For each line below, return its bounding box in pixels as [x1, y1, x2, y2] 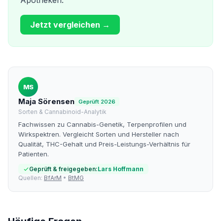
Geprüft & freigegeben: [29, 165, 98, 173]
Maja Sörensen [18, 97, 74, 106]
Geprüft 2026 [78, 98, 115, 105]
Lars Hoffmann [98, 165, 144, 173]
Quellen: [18, 174, 44, 182]
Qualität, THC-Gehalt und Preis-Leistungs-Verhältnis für [18, 140, 190, 148]
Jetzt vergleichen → [30, 20, 110, 30]
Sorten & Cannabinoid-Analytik [18, 108, 107, 115]
